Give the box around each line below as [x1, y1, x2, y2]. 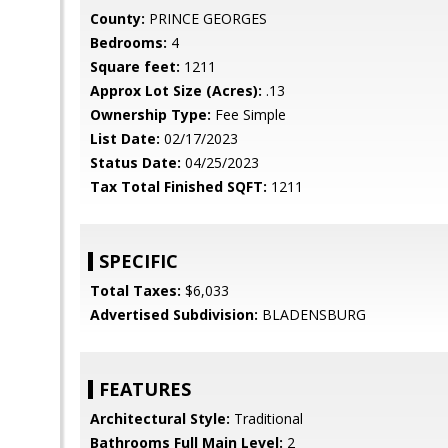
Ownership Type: [90, 105, 211, 124]
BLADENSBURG [258, 305, 366, 324]
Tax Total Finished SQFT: [90, 177, 267, 196]
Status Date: [90, 153, 181, 172]
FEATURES [99, 377, 191, 401]
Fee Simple [211, 105, 286, 124]
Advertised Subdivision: [90, 305, 258, 324]
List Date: [90, 129, 160, 148]
